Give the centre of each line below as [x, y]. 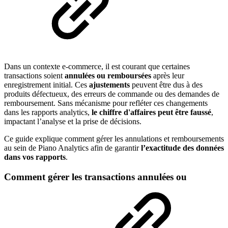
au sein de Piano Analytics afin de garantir [73, 148]
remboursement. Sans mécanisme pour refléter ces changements [106, 103]
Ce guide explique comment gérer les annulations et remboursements [114, 139]
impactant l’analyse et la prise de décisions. [73, 122]
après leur [168, 76]
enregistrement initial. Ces [47, 85]
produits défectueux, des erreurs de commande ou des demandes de [112, 94]
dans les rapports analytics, [48, 112]
